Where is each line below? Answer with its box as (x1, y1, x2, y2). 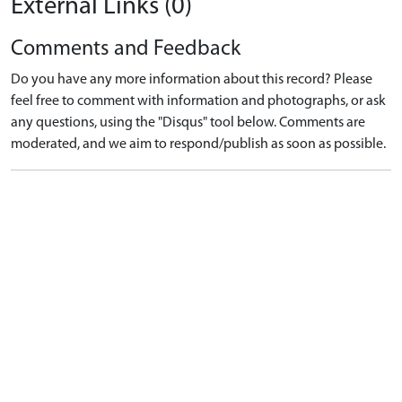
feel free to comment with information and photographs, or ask (11, 94, 386, 109)
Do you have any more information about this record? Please (11, 73, 372, 87)
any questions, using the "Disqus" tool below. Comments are (11, 116, 365, 130)
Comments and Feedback (11, 39, 240, 60)
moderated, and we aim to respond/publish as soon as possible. (11, 137, 386, 152)
